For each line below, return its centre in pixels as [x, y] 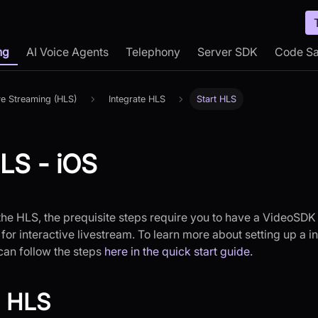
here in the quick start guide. [179, 252]
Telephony [153, 52]
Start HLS [217, 99]
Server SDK [227, 52]
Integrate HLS [137, 99]
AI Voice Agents [67, 52]
